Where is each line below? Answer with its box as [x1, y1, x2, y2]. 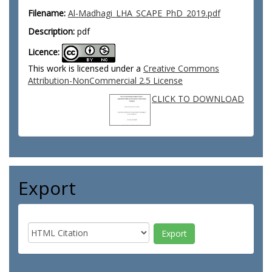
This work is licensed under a [28, 63, 143, 74]
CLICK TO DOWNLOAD [152, 93, 244, 104]
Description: [28, 25, 75, 37]
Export [18, 175, 76, 200]
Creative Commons [143, 63, 219, 74]
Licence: [28, 46, 59, 58]
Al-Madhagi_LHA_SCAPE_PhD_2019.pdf [68, 7, 220, 19]
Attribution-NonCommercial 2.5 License [28, 75, 183, 86]
